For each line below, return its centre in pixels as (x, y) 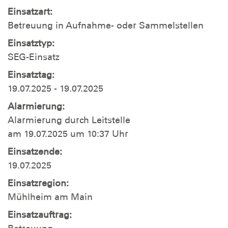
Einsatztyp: (31, 43)
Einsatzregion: (38, 183)
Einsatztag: (31, 75)
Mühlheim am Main (50, 197)
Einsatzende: (35, 152)
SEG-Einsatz (34, 57)
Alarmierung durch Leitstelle (69, 120)
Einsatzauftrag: (40, 215)
